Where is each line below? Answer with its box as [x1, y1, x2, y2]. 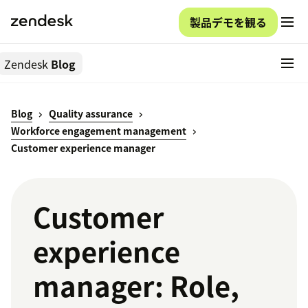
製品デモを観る [190, 13, 267, 30]
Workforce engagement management [11, 124, 186, 138]
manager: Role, [33, 265, 239, 307]
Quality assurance [49, 107, 133, 121]
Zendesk [4, 55, 48, 72]
